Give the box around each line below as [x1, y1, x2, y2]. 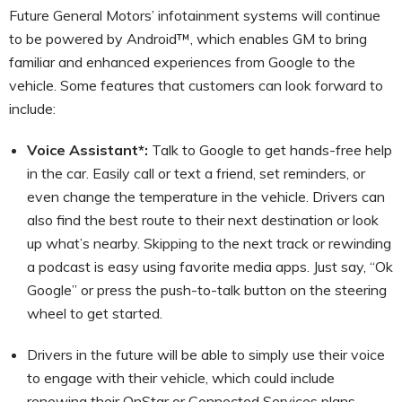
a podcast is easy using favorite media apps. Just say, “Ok [27, 257, 393, 275]
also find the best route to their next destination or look [27, 210, 379, 229]
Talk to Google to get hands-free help [152, 140, 392, 159]
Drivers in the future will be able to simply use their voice [27, 345, 385, 363]
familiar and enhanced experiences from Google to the [9, 52, 355, 71]
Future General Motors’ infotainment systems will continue [9, 5, 380, 24]
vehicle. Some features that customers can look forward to [9, 75, 383, 94]
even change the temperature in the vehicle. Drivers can [27, 187, 385, 205]
